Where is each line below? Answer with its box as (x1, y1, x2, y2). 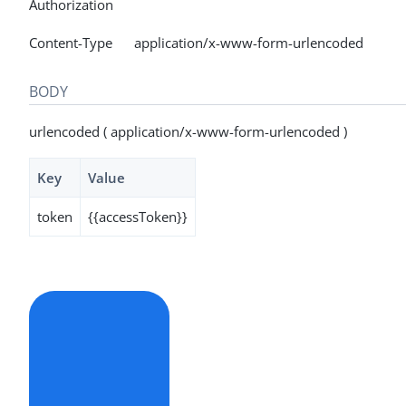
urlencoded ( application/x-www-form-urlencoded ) (29, 122, 347, 141)
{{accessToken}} (88, 208, 188, 227)
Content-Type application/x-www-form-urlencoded (29, 34, 363, 53)
